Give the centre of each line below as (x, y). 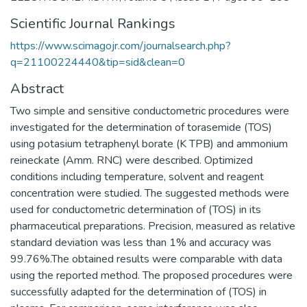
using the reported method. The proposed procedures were (151, 275)
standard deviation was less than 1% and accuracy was (141, 242)
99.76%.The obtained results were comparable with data (146, 259)
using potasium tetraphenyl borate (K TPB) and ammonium (149, 144)
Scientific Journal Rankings (93, 23)
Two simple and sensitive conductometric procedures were (150, 111)
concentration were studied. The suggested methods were (150, 193)
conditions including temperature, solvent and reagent (137, 176)
